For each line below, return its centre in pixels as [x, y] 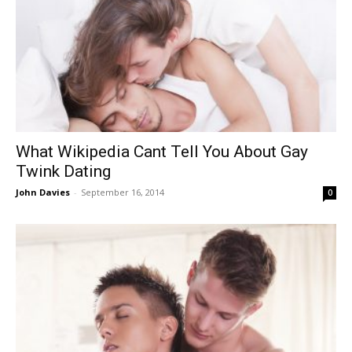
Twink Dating [63, 171]
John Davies [43, 192]
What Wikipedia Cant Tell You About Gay [162, 151]
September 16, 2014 [123, 192]
